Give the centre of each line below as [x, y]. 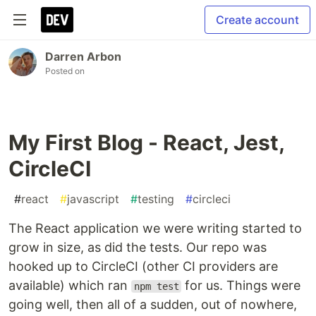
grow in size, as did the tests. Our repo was [138, 247]
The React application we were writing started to [155, 228]
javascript [93, 199]
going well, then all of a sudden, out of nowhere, [153, 304]
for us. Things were [241, 285]
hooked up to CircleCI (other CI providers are [143, 266]
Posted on [65, 71]
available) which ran [70, 285]
